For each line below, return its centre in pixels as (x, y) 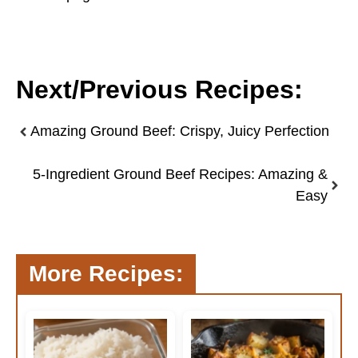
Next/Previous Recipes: (159, 90)
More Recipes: (106, 274)
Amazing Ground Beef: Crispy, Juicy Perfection (180, 131)
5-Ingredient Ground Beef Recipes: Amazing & (180, 175)
